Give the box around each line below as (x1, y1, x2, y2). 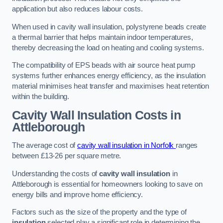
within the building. (12, 93, 70, 101)
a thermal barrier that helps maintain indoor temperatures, (12, 33, 193, 41)
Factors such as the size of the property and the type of (12, 208, 187, 217)
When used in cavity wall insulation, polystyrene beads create (12, 22, 207, 31)
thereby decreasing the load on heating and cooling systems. (12, 43, 204, 52)
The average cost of (12, 141, 78, 150)
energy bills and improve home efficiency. (12, 190, 143, 199)
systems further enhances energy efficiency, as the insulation (12, 72, 206, 80)
